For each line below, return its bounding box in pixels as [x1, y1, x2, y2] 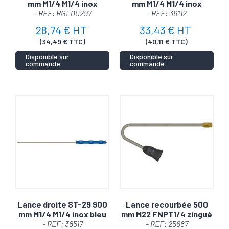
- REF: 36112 [147, 8, 187, 18]
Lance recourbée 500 [125, 199, 208, 209]
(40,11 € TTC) [146, 37, 188, 46]
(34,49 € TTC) [39, 37, 85, 46]
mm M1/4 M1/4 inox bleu [18, 209, 106, 219]
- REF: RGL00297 [33, 8, 91, 18]
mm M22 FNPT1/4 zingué [121, 209, 212, 219]
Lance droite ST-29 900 [17, 199, 107, 209]
